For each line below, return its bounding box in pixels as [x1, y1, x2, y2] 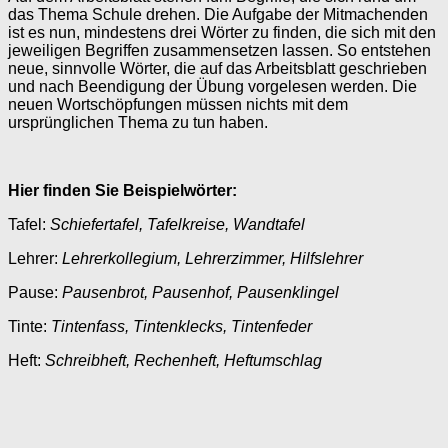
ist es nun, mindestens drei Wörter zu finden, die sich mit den [8, 24, 436, 42]
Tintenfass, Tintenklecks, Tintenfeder [51, 318, 312, 336]
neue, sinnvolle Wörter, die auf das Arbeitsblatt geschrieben [8, 60, 427, 78]
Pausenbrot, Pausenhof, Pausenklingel [62, 284, 339, 302]
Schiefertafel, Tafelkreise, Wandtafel [50, 216, 305, 234]
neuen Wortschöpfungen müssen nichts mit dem [8, 96, 348, 114]
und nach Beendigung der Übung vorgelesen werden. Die [8, 78, 417, 96]
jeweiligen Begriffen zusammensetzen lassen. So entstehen [8, 42, 431, 60]
